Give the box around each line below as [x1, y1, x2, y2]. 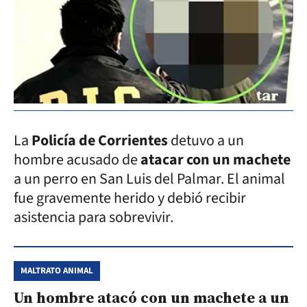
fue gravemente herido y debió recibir [14, 186, 246, 209]
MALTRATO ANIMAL [21, 264, 93, 277]
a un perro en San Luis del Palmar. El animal [14, 167, 285, 190]
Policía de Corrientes [32, 129, 168, 151]
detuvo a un [168, 129, 244, 151]
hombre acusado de [14, 148, 140, 171]
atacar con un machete [140, 148, 291, 171]
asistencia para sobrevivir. [14, 206, 173, 228]
